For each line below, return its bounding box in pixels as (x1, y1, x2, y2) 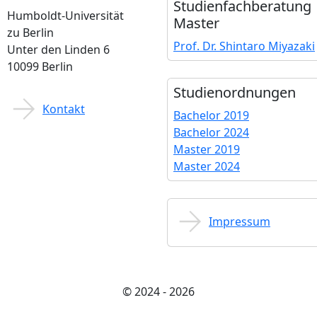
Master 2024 (173, 158, 240, 174)
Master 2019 (173, 142, 240, 157)
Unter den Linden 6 (7, 42, 110, 57)
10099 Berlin (7, 59, 73, 74)
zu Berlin (7, 25, 54, 40)
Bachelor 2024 (173, 125, 249, 140)
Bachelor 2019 (173, 108, 249, 123)
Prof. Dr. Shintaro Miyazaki (173, 38, 315, 54)
